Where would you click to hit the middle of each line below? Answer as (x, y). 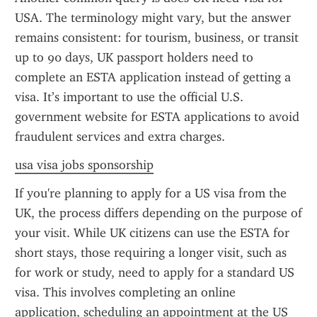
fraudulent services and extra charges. (120, 137)
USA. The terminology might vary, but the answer (153, 18)
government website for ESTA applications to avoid (157, 117)
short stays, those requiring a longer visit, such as (151, 253)
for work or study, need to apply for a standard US (155, 272)
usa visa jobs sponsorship (84, 165)
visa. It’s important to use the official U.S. (129, 97)
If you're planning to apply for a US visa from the (151, 193)
